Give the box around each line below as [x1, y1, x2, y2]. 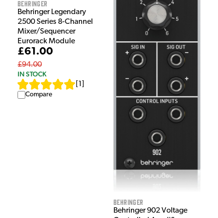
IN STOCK [18, 70, 46, 78]
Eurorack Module [18, 37, 75, 46]
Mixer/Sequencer [18, 28, 75, 36]
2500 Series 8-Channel [18, 18, 93, 26]
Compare [25, 91, 52, 99]
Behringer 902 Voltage [113, 207, 187, 215]
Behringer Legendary [18, 8, 86, 17]
